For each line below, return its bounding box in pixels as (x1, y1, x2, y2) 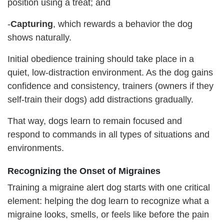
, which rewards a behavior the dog (53, 18, 192, 29)
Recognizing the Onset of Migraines (7, 165, 160, 176)
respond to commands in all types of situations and (7, 129, 209, 139)
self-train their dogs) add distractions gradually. (7, 94, 193, 104)
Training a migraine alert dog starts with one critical (7, 182, 210, 192)
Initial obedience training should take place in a (7, 53, 194, 64)
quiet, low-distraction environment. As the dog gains (7, 67, 213, 77)
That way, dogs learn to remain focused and (7, 115, 182, 126)
